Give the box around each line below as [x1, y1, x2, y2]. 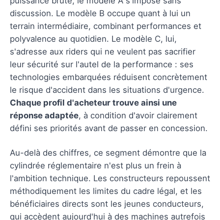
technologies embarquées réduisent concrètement [10, 72, 207, 82]
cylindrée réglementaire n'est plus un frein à [10, 160, 181, 170]
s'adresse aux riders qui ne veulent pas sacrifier [10, 46, 195, 56]
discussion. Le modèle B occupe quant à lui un [10, 8, 191, 18]
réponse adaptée [10, 110, 79, 120]
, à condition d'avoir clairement [79, 110, 197, 120]
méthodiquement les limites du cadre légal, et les [10, 186, 202, 196]
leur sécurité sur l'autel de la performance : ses [10, 59, 193, 69]
